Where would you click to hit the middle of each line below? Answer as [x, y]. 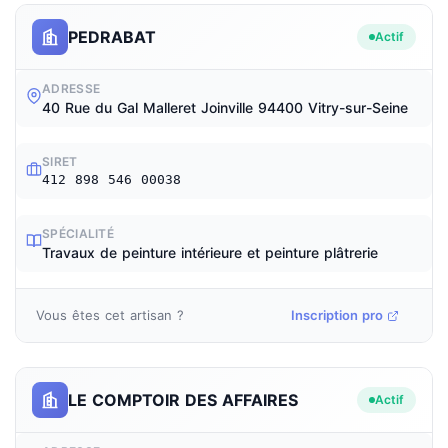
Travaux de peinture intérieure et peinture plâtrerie [210, 252]
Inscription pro [337, 315]
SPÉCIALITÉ [78, 233]
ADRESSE [71, 88]
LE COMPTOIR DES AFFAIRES [183, 399]
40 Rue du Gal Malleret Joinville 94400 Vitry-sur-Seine [225, 107]
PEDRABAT [112, 36]
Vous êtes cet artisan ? [110, 315]
